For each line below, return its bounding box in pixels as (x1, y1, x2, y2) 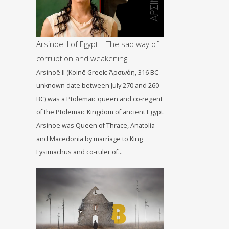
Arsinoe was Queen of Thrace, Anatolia (36, 121, 155, 130)
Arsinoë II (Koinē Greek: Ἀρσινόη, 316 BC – (36, 68, 163, 77)
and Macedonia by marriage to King (36, 134, 143, 143)
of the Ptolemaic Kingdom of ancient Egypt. (36, 108, 165, 117)
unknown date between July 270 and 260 (36, 81, 159, 90)
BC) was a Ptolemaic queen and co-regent (36, 95, 163, 103)
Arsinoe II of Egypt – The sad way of (36, 39, 158, 49)
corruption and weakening (36, 53, 127, 63)
